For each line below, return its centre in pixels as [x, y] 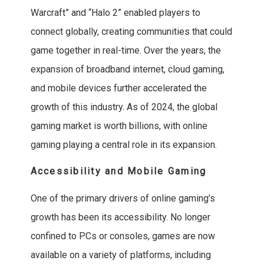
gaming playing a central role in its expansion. [123, 145]
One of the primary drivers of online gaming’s [123, 199]
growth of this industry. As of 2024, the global [124, 107]
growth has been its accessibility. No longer [120, 217]
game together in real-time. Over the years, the [126, 51]
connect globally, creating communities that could [131, 32]
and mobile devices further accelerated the [118, 88]
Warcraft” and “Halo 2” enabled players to [115, 13]
